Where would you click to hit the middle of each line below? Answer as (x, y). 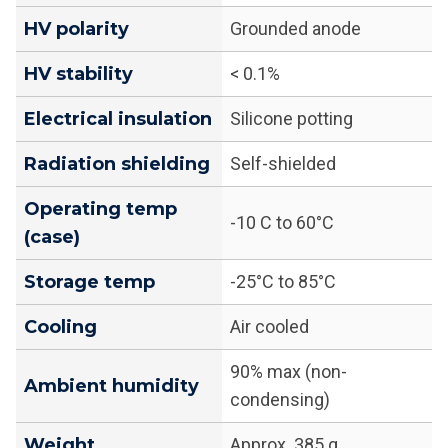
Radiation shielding (117, 164)
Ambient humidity (111, 386)
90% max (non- (288, 372)
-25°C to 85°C (283, 282)
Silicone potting (291, 119)
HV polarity (76, 29)
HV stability (78, 74)
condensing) (280, 400)
